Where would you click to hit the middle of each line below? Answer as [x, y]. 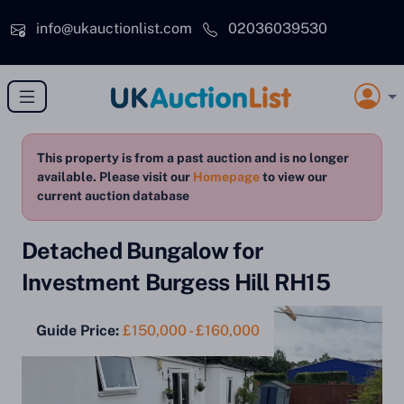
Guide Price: [78, 331]
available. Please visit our [115, 177]
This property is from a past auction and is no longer [193, 158]
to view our [294, 177]
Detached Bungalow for [142, 251]
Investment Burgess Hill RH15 [176, 282]
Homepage [226, 177]
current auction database [113, 196]
